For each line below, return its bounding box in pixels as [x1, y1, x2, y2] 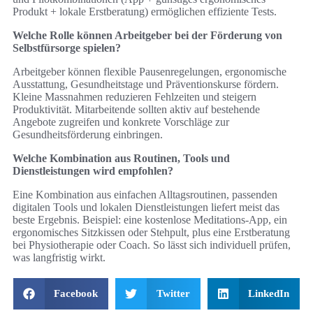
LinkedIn [248, 288, 290, 300]
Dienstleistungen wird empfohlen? [13, 165, 173, 177]
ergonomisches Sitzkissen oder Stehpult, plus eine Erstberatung [13, 226, 290, 239]
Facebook [54, 288, 99, 300]
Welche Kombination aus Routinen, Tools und [13, 152, 230, 165]
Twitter [156, 288, 190, 300]
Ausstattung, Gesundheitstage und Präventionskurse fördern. [13, 78, 279, 91]
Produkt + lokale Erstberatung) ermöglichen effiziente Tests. [13, 6, 277, 18]
